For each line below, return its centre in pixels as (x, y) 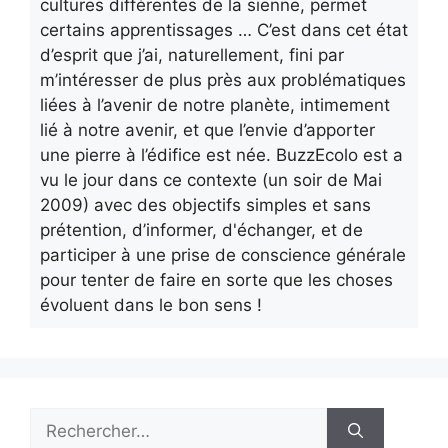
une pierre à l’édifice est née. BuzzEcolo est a (221, 154)
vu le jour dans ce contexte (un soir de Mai (211, 179)
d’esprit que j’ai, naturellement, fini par (192, 54)
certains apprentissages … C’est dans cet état (224, 29)
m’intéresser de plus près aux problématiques (223, 79)
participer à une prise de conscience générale (223, 254)
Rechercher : (79, 418)
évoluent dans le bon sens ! (151, 304)
